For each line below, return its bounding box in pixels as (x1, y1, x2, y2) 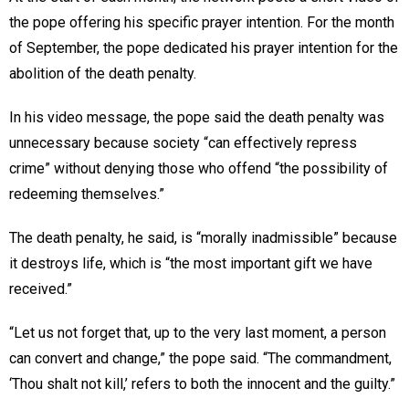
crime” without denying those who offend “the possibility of (9, 159, 388, 177)
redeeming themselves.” (9, 184, 164, 203)
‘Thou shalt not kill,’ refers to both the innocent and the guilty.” (9, 374, 395, 393)
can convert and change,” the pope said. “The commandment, (9, 349, 392, 367)
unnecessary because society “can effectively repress (9, 133, 357, 152)
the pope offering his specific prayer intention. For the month (9, 13, 394, 31)
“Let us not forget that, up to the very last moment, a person (9, 323, 386, 341)
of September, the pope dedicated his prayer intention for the (9, 38, 398, 57)
